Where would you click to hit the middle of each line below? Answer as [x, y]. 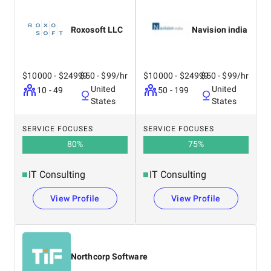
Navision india [220, 30]
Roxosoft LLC [97, 30]
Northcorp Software [109, 256]
